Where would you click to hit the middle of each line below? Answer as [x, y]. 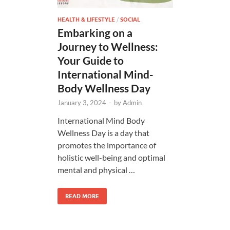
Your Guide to [91, 60]
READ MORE [82, 196]
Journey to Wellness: [108, 46]
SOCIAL [130, 19]
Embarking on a [95, 32]
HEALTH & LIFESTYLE [86, 19]
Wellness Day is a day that [103, 132]
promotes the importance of [107, 145]
